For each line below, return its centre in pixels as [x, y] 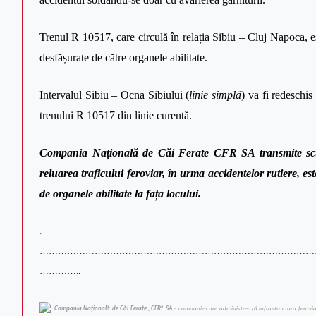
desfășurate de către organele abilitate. [123, 57]
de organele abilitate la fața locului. [120, 193]
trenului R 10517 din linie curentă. [116, 115]
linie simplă [215, 95]
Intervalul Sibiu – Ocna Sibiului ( [115, 95]
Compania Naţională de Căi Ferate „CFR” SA [113, 308]
